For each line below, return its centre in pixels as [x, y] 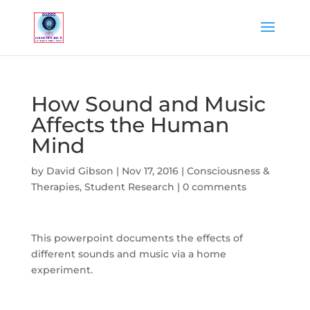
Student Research [129, 187]
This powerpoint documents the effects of [137, 238]
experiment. [62, 270]
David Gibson [80, 171]
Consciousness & [228, 171]
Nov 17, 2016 [150, 171]
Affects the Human [130, 125]
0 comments [214, 187]
